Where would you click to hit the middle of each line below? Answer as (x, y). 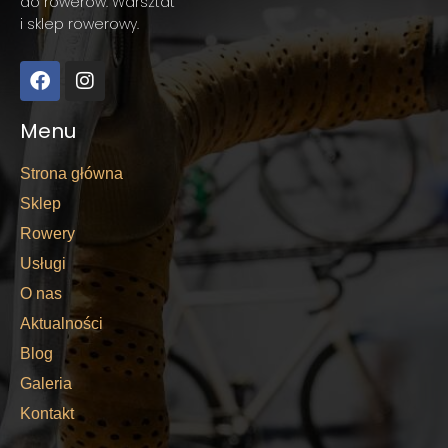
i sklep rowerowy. (79, 24)
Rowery (47, 233)
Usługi (43, 263)
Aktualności (61, 323)
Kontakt (47, 413)
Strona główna (71, 173)
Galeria (46, 383)
